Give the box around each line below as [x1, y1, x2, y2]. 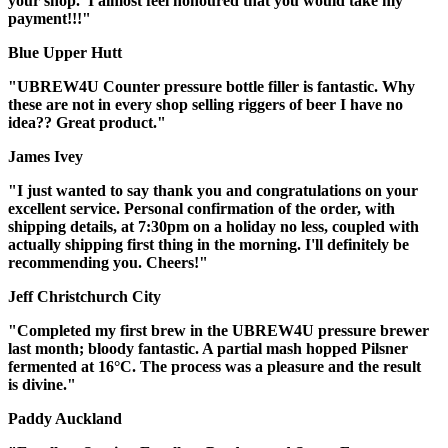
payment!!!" [8, 9, 91, 27]
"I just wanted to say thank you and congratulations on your [8, 181, 418, 199]
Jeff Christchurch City [8, 287, 161, 305]
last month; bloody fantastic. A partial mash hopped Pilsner [8, 339, 408, 357]
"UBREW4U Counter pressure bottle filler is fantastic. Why [8, 77, 415, 95]
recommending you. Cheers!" [8, 253, 208, 271]
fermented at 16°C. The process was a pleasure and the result [8, 357, 421, 375]
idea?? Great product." [8, 113, 166, 131]
